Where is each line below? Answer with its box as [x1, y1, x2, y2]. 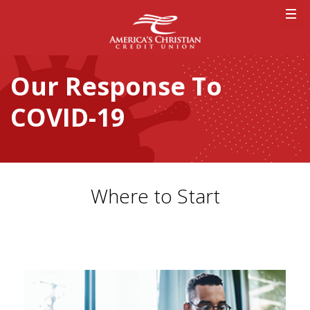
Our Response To [10, 69, 222, 104]
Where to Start [90, 183, 220, 210]
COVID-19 [10, 100, 125, 135]
